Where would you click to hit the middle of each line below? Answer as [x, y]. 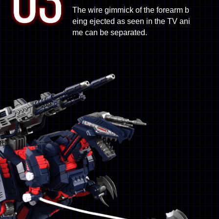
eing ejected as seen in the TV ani [131, 21]
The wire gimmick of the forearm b [131, 10]
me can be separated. [110, 32]
